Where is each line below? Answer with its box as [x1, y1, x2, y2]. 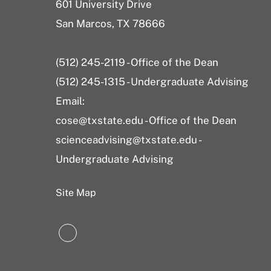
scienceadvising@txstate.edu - [56, 134, 200, 146]
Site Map [56, 187, 96, 198]
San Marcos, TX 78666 [56, 18, 165, 30]
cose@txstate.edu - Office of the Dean [56, 114, 237, 126]
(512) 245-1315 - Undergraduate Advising [56, 76, 249, 88]
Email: [56, 95, 85, 107]
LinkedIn [67, 228, 116, 243]
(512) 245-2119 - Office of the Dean [56, 56, 218, 68]
